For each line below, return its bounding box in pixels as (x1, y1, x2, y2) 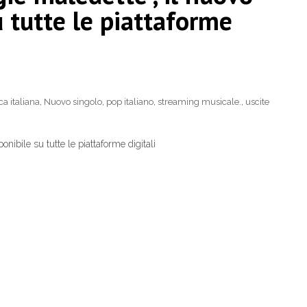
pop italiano (106, 97, 153, 108)
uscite (245, 97, 269, 108)
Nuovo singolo (44, 97, 102, 108)
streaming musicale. (158, 97, 241, 108)
